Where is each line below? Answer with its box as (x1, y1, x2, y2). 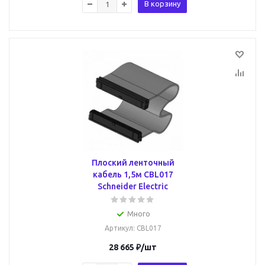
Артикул (104, 224, 133, 232)
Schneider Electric (98, 182, 168, 191)
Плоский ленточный (91, 158, 174, 167)
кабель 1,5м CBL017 (92, 170, 173, 179)
